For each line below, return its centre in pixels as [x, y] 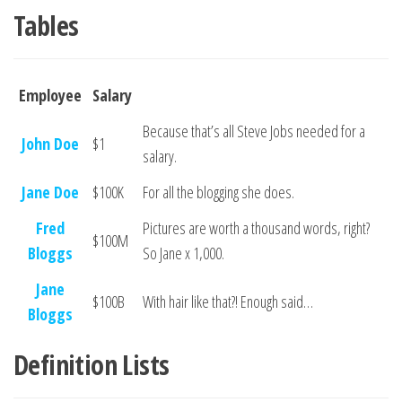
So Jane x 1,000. [184, 253]
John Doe [50, 144]
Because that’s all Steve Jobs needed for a [254, 131]
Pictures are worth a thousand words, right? [256, 228]
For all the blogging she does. [218, 192]
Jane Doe [50, 192]
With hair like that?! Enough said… [228, 301]
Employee [50, 95]
